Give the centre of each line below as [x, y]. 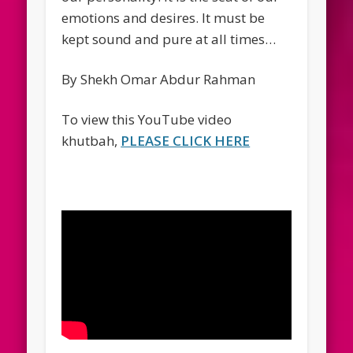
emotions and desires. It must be [163, 18]
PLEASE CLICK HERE [186, 141]
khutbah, [91, 141]
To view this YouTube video [147, 120]
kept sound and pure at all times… [169, 39]
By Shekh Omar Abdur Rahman [159, 80]
